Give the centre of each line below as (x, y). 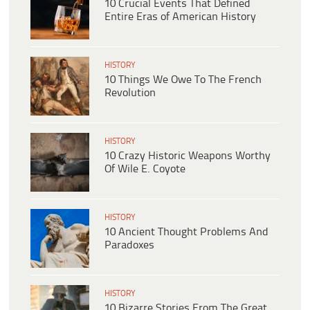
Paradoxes (129, 246)
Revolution (130, 93)
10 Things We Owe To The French (183, 80)
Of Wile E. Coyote (145, 170)
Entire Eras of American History (180, 17)
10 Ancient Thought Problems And (186, 232)
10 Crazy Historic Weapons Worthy (188, 156)
